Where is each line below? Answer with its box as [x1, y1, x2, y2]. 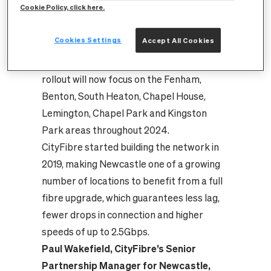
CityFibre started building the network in [41, 142, 219, 153]
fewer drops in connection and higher [41, 209, 203, 221]
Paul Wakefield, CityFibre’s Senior [41, 243, 196, 255]
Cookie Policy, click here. [20, 2, 105, 11]
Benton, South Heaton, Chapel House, [41, 91, 206, 102]
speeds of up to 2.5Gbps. [41, 226, 149, 238]
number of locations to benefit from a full [41, 175, 223, 187]
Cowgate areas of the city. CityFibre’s [41, 57, 205, 68]
